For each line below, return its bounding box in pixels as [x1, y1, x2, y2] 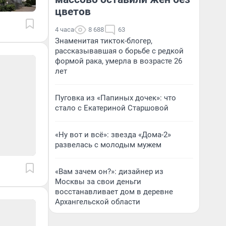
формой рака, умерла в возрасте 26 [55, 56, 182, 66]
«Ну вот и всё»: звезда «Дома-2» [55, 130, 171, 139]
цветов [55, 6, 91, 18]
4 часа [55, 26, 74, 33]
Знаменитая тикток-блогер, [55, 36, 152, 45]
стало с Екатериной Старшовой [55, 103, 168, 112]
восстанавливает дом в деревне [55, 187, 173, 196]
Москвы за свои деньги [55, 177, 141, 186]
